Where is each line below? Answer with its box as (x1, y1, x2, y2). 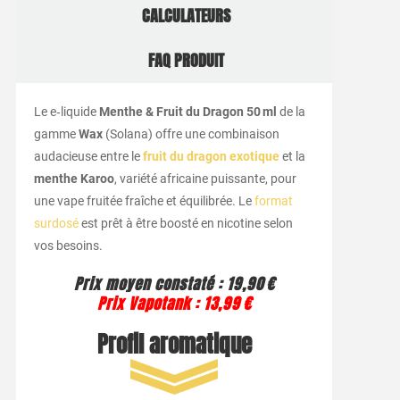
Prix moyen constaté (73, 272, 213, 296)
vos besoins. (33, 237, 103, 253)
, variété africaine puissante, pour (113, 171, 296, 186)
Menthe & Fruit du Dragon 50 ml (98, 104, 277, 119)
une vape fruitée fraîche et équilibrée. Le (33, 193, 254, 208)
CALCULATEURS (142, 4, 231, 28)
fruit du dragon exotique (142, 148, 279, 163)
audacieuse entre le (33, 148, 143, 163)
